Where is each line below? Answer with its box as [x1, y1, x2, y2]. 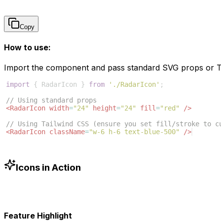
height [93, 104, 116, 112]
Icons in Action [16, 161, 81, 173]
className [49, 128, 85, 136]
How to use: [4, 42, 51, 52]
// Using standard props [6, 96, 97, 105]
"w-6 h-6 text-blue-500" [89, 128, 180, 136]
